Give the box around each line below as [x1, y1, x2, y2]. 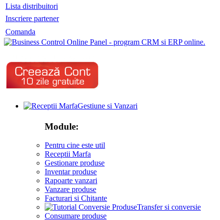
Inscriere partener [5, 14, 59, 23]
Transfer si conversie [137, 203, 201, 212]
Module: [45, 121, 79, 132]
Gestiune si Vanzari [78, 102, 137, 110]
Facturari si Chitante [45, 194, 107, 203]
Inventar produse [45, 167, 97, 176]
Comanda [5, 27, 35, 36]
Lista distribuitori [5, 2, 58, 10]
